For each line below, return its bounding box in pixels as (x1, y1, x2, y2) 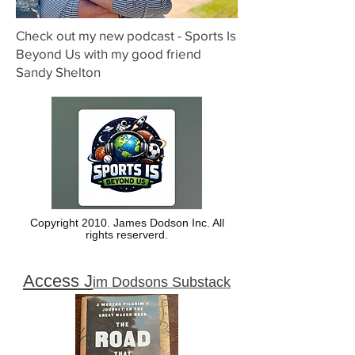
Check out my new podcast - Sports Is (16, 28, 236, 43)
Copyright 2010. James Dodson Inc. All (29, 216, 224, 229)
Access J (23, 271, 93, 291)
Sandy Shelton (16, 64, 101, 79)
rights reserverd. (86, 228, 168, 241)
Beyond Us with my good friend (16, 46, 201, 61)
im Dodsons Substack (93, 274, 231, 290)
